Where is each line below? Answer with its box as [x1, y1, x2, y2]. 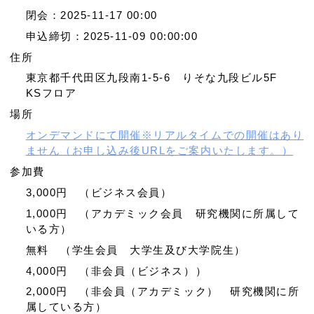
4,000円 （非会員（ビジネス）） [25, 264, 207, 277]
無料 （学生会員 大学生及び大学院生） [25, 243, 246, 256]
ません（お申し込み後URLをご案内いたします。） [25, 144, 294, 157]
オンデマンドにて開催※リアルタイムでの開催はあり [25, 129, 304, 142]
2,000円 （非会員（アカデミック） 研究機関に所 [25, 285, 300, 298]
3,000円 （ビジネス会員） [25, 186, 172, 198]
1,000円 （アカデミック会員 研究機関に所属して [25, 207, 300, 219]
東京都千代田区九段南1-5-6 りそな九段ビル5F [25, 71, 289, 84]
